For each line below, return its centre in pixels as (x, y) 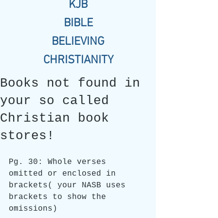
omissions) (33, 209)
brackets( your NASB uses (70, 185)
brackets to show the (60, 197)
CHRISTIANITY (78, 60)
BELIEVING (78, 42)
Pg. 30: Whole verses (60, 162)
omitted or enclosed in (65, 174)
